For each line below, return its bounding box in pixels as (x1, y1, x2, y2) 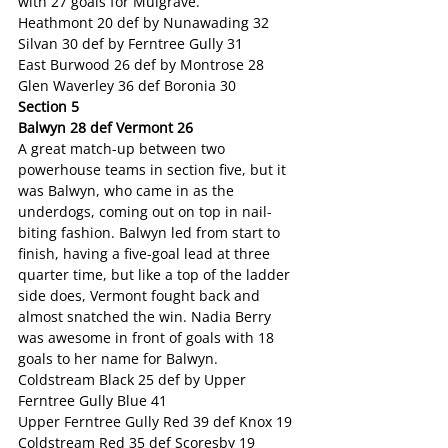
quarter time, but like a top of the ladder (18, 265, 294, 284)
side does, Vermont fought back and (18, 286, 264, 305)
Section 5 (18, 97, 79, 116)
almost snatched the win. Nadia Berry (18, 307, 275, 326)
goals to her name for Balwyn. (18, 349, 218, 368)
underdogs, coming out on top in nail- (18, 202, 272, 221)
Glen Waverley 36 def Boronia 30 (18, 76, 236, 95)
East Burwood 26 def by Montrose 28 (18, 55, 264, 74)
